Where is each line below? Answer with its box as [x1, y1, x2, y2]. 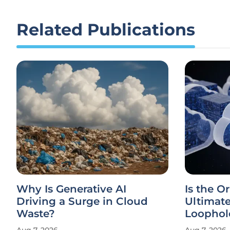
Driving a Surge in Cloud [16, 195, 148, 207]
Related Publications [16, 20, 195, 40]
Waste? [16, 207, 55, 220]
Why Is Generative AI [16, 183, 126, 195]
